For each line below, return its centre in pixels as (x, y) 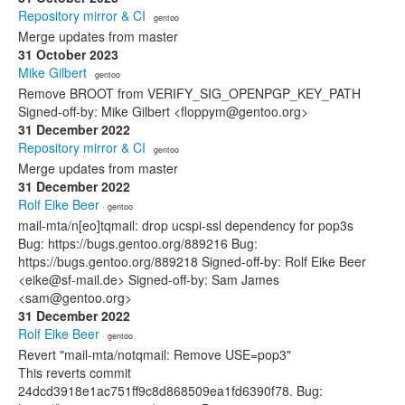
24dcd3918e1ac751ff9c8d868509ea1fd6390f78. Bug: (170, 391)
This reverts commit (75, 372)
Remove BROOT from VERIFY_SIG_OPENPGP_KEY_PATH (189, 93)
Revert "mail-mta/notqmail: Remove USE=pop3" (155, 354)
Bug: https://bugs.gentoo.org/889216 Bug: (138, 243)
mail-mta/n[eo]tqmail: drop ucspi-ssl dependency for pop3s (186, 225)
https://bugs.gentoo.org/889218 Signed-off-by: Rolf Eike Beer (192, 261)
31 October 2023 (68, 54)
